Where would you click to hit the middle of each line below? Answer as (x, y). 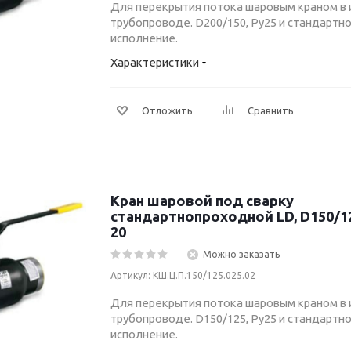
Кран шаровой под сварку (202, 201)
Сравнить (271, 110)
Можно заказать (241, 254)
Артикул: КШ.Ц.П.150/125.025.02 (183, 275)
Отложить (167, 110)
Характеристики (155, 62)
